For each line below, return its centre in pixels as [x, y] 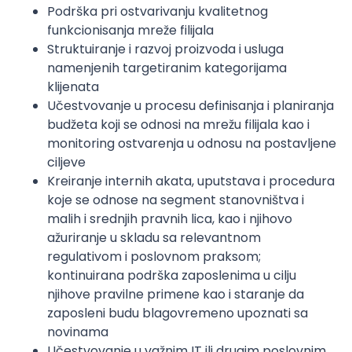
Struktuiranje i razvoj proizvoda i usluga [165, 49]
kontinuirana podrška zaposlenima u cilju [172, 275]
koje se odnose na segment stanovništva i [176, 200]
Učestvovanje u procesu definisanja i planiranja [191, 106]
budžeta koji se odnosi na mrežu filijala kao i [178, 125]
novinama [78, 332]
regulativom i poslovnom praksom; [154, 257]
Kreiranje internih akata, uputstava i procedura [191, 181]
